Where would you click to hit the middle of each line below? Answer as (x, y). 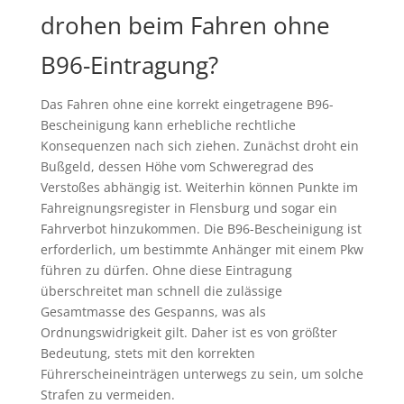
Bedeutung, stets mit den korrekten (147, 353)
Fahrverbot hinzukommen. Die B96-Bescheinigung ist (201, 229)
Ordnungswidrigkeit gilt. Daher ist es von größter (188, 333)
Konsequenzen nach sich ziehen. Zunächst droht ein (199, 146)
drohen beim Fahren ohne (185, 26)
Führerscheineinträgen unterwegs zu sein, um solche (202, 374)
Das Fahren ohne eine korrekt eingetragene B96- (187, 105)
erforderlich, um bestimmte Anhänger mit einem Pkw (202, 250)
